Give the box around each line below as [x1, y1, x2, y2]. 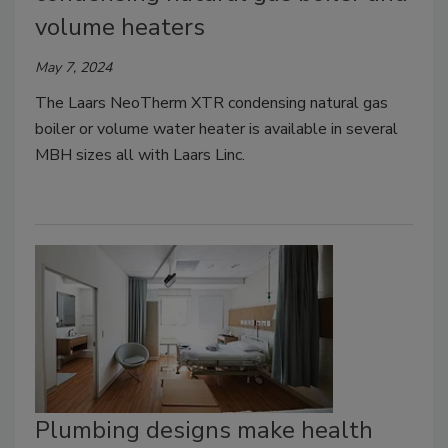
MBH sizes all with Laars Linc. [35, 143, 245, 166]
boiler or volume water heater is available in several [35, 117, 398, 140]
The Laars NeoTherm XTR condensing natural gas [35, 91, 388, 114]
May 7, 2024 [35, 57, 112, 77]
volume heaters [35, 10, 205, 43]
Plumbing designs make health [35, 413, 373, 446]
